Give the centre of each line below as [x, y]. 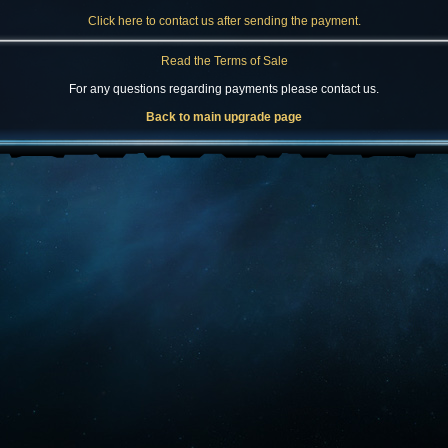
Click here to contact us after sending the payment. [224, 21]
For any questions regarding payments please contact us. [224, 89]
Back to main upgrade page [224, 117]
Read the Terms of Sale [224, 61]
